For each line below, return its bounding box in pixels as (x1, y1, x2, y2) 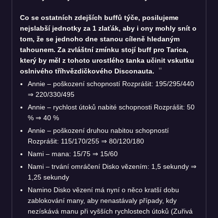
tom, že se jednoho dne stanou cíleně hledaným (20, 35, 180, 43)
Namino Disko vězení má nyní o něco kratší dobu (28, 185, 179, 194)
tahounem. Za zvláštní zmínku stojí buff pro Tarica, (20, 45, 188, 54)
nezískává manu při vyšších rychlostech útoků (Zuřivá (28, 207, 193, 215)
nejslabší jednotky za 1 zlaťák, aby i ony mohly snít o (20, 24, 197, 32)
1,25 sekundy (28, 173, 69, 181)
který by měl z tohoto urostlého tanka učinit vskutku (20, 56, 194, 64)
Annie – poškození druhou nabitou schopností (28, 126, 169, 134)
